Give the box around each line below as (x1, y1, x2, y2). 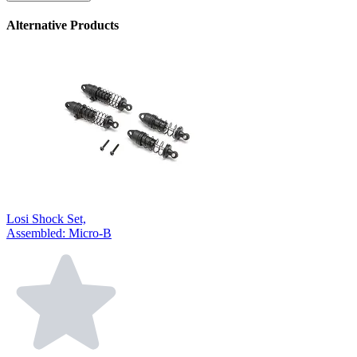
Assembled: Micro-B (6, 226, 112, 241)
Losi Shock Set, (6, 212, 86, 226)
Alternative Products (6, 18, 119, 32)
